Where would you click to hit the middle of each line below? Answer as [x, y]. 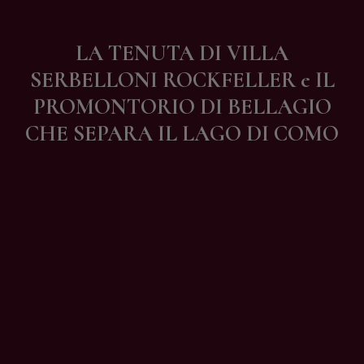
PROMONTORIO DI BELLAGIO [182, 107]
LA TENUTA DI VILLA [182, 54]
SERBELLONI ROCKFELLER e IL [182, 80]
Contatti [100, 14]
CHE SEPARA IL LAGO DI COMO [182, 134]
